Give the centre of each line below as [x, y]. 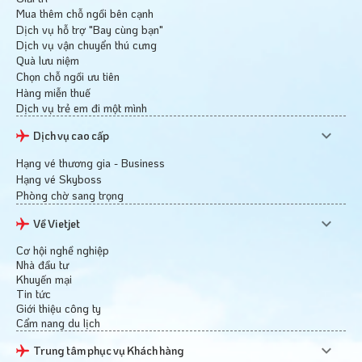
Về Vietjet [57, 223]
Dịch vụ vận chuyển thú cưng [86, 44]
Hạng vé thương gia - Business [90, 162]
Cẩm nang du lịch [58, 322]
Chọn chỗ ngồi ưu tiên [68, 76]
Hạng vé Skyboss [59, 179]
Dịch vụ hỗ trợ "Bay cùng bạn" [90, 29]
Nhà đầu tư [42, 264]
